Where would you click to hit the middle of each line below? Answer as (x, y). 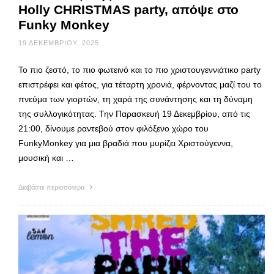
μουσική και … (46, 158)
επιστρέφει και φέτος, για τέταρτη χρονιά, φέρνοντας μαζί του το (140, 85)
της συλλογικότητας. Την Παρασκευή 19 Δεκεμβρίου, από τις (134, 114)
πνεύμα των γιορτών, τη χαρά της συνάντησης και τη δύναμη (135, 99)
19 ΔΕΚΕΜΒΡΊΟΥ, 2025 (59, 43)
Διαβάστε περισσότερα (52, 187)
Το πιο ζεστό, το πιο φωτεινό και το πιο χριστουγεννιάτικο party (139, 70)
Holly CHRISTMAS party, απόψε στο (128, 10)
